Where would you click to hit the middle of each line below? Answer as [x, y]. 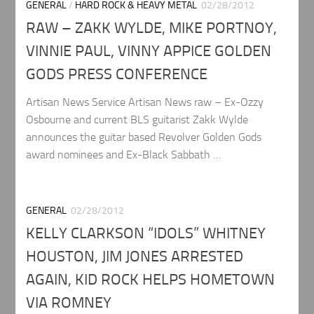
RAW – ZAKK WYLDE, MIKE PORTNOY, [152, 28]
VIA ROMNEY [69, 302]
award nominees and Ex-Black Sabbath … [124, 154]
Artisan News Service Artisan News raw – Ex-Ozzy [145, 102]
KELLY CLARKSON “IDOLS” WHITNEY [146, 233]
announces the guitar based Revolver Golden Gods [144, 137]
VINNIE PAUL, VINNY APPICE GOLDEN [149, 51]
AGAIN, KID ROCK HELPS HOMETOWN [151, 279]
